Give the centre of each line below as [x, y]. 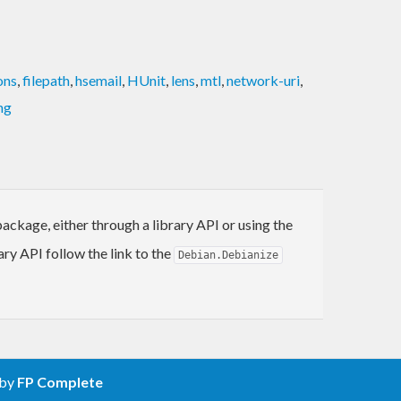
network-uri [263, 80]
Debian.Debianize [228, 255]
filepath [46, 80]
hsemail [98, 80]
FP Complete [60, 382]
